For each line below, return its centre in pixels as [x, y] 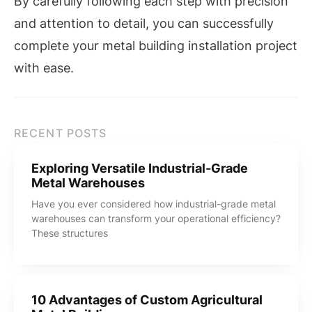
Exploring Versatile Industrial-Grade [140, 168]
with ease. [44, 68]
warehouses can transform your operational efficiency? [156, 218]
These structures [70, 233]
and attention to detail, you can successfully [144, 24]
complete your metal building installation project [156, 46]
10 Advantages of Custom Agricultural [147, 299]
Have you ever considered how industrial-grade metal [154, 203]
